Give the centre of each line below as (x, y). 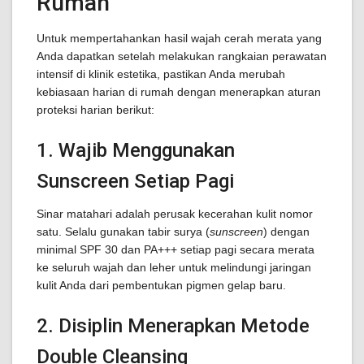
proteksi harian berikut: (95, 110)
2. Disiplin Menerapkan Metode (173, 326)
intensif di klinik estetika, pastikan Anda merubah (161, 74)
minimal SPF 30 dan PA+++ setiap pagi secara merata (175, 249)
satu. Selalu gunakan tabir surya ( (123, 232)
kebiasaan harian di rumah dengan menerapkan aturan (179, 92)
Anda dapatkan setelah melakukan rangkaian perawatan (182, 56)
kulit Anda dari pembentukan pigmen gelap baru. (161, 285)
